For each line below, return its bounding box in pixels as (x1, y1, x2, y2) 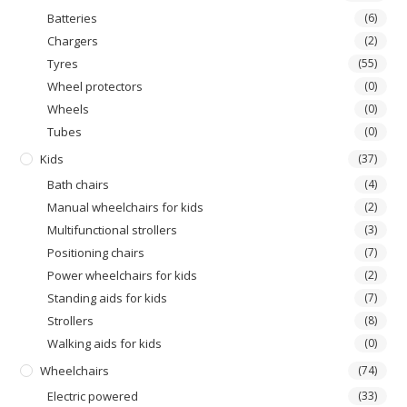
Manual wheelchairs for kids (47, 199, 204, 215)
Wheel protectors (47, 78, 144, 94)
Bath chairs (47, 176, 110, 193)
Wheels (47, 101, 90, 117)
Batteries (47, 10, 98, 26)
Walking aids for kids (47, 335, 163, 352)
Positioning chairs (47, 244, 145, 261)
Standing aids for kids (47, 290, 168, 306)
